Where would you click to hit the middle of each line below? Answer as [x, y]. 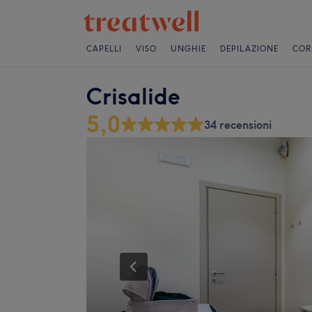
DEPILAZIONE [249, 49]
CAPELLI [104, 49]
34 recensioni [238, 125]
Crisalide [133, 96]
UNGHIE [188, 49]
